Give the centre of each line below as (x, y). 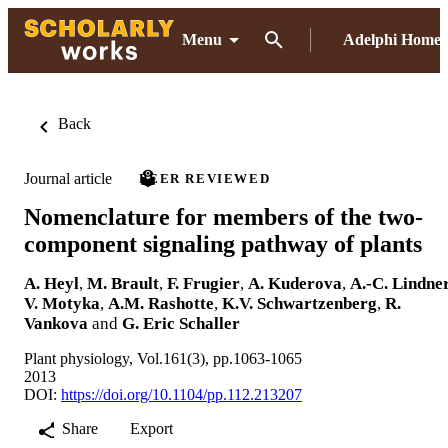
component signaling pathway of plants (223, 243)
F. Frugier (203, 283)
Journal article (68, 178)
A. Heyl (51, 283)
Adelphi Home (392, 39)
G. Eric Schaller (181, 323)
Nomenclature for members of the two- (223, 216)
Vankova (56, 323)
